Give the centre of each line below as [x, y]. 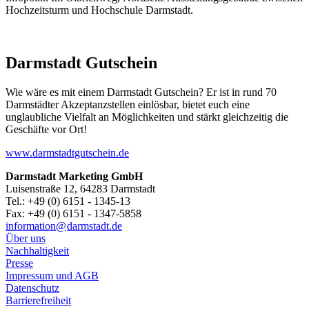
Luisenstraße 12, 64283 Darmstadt [80, 188]
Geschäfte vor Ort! [46, 129]
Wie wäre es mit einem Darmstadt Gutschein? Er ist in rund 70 [141, 92]
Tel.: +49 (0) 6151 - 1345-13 [68, 201]
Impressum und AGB [52, 275]
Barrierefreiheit [38, 300]
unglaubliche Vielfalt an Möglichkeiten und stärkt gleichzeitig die [147, 117]
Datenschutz [32, 288]
